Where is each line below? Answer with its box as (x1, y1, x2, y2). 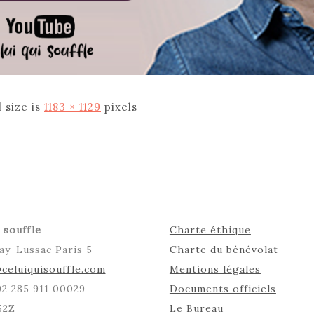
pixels (101, 100, 137, 114)
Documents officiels (169, 282, 276, 296)
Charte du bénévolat (169, 243, 278, 257)
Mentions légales (169, 263, 261, 276)
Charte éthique (169, 224, 251, 237)
